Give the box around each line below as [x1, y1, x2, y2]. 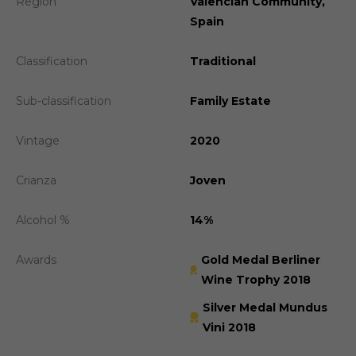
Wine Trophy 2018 [200, 272, 311, 287]
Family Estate [190, 93, 271, 108]
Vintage [16, 133, 60, 148]
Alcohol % [16, 212, 70, 227]
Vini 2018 [203, 319, 257, 335]
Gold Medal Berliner [200, 252, 320, 267]
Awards [16, 252, 56, 267]
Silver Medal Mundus [203, 300, 328, 315]
